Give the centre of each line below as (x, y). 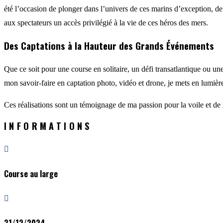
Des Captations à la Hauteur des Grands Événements (109, 46)
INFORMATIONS (48, 126)
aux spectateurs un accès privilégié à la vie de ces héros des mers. (106, 22)
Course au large (31, 174)
